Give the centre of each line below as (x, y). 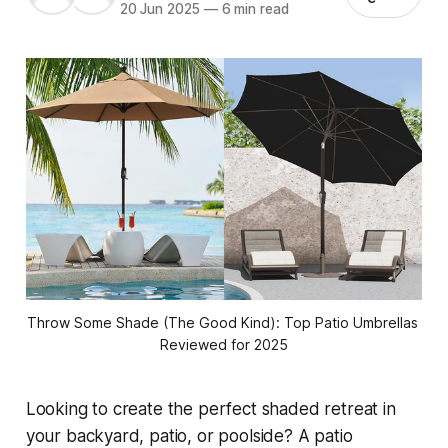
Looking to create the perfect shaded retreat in (210, 408)
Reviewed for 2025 (224, 344)
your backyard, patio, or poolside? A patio (189, 435)
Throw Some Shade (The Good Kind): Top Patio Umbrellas (222, 322)
